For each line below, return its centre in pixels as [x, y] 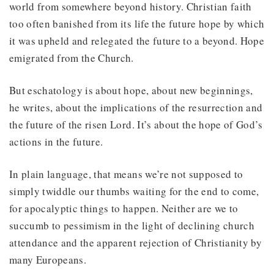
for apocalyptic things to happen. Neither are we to [124, 208]
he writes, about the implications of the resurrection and [136, 107]
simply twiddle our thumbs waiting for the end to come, [134, 191]
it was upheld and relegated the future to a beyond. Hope [137, 40]
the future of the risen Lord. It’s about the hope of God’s [136, 124]
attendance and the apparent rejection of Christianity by [136, 242]
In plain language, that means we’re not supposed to [126, 174]
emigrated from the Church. [72, 57]
